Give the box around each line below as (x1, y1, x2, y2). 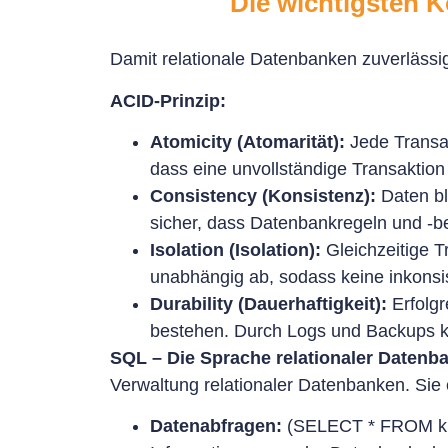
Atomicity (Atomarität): (150, 132, 345, 153)
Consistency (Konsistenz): (150, 186, 376, 207)
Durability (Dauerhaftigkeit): (150, 294, 387, 315)
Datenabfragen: (150, 416, 282, 437)
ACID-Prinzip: (110, 90, 226, 111)
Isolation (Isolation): (150, 240, 321, 261)
